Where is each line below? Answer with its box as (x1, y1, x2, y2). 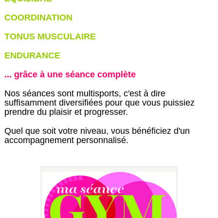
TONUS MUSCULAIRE (4, 32, 96, 41)
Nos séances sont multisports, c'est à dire (4, 89, 165, 98)
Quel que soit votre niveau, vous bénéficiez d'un (4, 126, 190, 136)
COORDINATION (4, 13, 73, 22)
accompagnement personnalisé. (4, 135, 128, 145)
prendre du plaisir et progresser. (4, 107, 128, 117)
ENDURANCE (4, 51, 60, 60)
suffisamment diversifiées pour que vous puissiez (4, 98, 195, 108)
